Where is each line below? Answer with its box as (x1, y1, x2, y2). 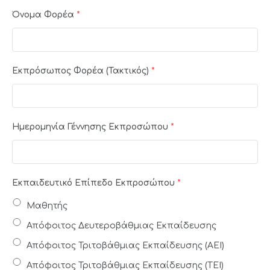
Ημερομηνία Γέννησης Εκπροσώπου (12, 122, 168, 131)
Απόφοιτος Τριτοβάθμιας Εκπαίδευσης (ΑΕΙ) (27, 240, 224, 250)
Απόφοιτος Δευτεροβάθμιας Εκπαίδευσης (27, 221, 216, 230)
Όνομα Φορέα (12, 10, 74, 19)
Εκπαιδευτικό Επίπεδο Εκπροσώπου (12, 178, 175, 187)
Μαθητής (27, 201, 67, 210)
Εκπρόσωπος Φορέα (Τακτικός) (12, 66, 149, 75)
